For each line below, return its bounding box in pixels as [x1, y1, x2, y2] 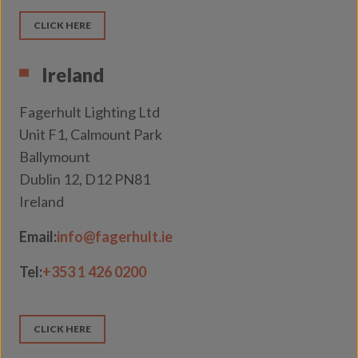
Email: [19, 228, 57, 245]
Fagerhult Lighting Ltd [19, 103, 160, 121]
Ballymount [19, 148, 90, 165]
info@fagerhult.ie [57, 228, 173, 245]
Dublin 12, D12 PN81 [19, 170, 150, 188]
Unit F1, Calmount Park [19, 125, 162, 143]
